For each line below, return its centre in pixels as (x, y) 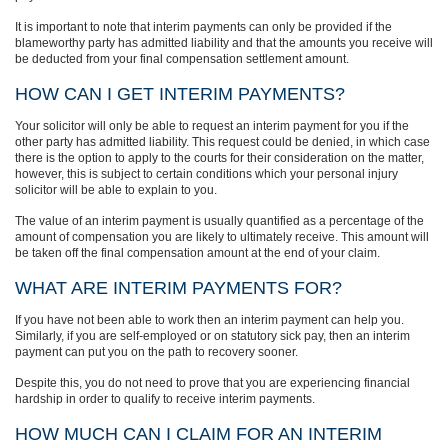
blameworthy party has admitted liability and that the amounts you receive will (224, 43)
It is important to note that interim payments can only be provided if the (203, 27)
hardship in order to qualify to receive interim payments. (165, 399)
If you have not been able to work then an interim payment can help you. (209, 320)
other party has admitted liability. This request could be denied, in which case (222, 142)
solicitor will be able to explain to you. (116, 190)
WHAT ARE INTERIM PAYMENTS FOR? (178, 288)
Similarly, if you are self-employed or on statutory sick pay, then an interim (212, 336)
